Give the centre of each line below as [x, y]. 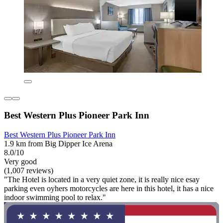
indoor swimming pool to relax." [55, 197]
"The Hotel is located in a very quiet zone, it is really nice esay [102, 179]
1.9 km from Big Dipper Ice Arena [58, 143]
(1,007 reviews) [29, 170]
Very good [20, 161]
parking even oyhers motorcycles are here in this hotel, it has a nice [109, 188]
